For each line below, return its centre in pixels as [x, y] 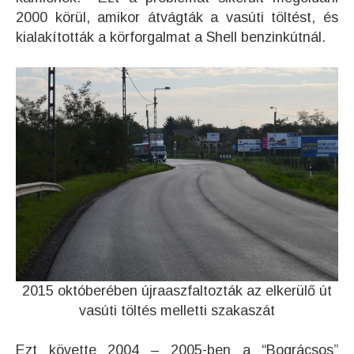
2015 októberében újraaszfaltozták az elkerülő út [177, 291]
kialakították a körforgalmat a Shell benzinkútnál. [171, 38]
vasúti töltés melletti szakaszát [177, 311]
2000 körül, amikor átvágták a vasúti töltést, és [177, 18]
